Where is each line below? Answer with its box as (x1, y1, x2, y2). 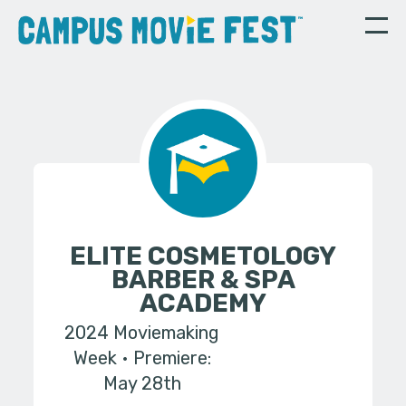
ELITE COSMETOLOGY (70, 241, 336, 271)
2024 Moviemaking (64, 322, 220, 344)
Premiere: (132, 347, 211, 370)
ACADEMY (140, 288, 266, 318)
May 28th (102, 372, 181, 395)
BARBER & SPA (111, 265, 295, 295)
